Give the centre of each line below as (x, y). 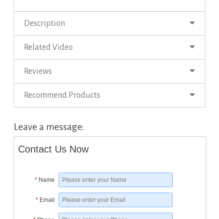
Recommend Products (62, 96)
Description (44, 24)
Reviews (38, 72)
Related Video (48, 48)
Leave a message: (49, 127)
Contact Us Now (53, 149)
